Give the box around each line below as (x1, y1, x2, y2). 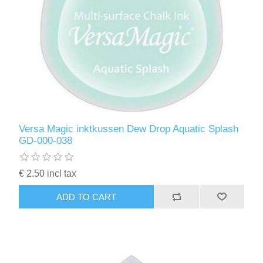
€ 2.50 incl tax (19, 168, 77, 179)
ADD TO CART (56, 191, 117, 202)
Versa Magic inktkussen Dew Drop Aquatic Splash (19, 123, 239, 135)
